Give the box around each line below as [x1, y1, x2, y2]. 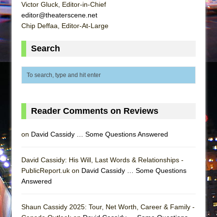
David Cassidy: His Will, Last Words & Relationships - [21, 155, 184, 164]
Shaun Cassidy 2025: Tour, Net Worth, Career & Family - [21, 202, 195, 211]
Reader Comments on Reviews [31, 106, 158, 116]
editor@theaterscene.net [21, 11, 97, 19]
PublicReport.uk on [21, 166, 81, 174]
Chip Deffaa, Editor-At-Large [21, 21, 108, 30]
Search [31, 43, 60, 53]
